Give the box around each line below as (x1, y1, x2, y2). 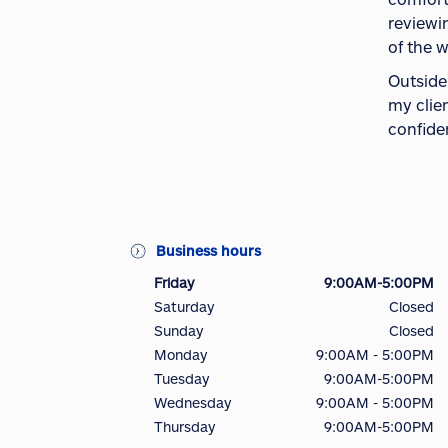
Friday (154, 274, 194, 292)
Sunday (154, 322, 203, 340)
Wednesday (154, 394, 231, 412)
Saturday (154, 298, 214, 316)
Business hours (156, 242, 261, 260)
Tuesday (154, 370, 209, 388)
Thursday (154, 418, 215, 436)
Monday (154, 346, 207, 364)
